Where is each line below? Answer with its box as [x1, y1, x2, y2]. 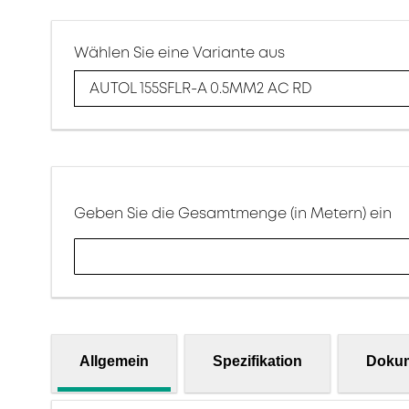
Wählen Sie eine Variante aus [74, 42, 285, 63]
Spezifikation [213, 352, 302, 369]
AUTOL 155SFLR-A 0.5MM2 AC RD [89, 79, 312, 100]
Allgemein [79, 352, 149, 369]
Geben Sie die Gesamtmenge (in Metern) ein [74, 203, 392, 224]
